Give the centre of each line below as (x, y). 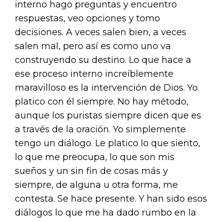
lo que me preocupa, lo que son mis (95, 157)
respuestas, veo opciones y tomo (87, 18)
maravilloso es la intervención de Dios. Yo (106, 88)
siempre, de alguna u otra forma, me (96, 185)
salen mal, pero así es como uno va (93, 46)
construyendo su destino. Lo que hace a (103, 60)
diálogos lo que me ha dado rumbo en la (106, 213)
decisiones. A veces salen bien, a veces (101, 32)
